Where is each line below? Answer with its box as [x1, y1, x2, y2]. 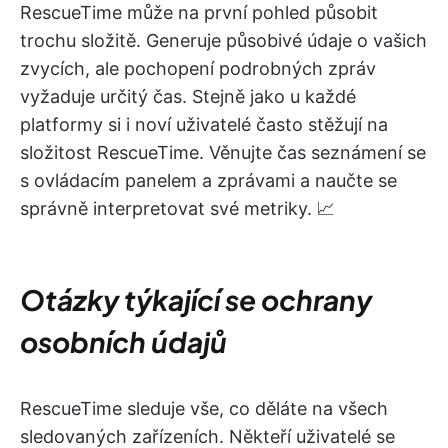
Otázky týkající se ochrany [20, 281, 372, 317]
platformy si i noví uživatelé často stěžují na [20, 113, 388, 135]
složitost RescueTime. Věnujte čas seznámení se [20, 141, 426, 163]
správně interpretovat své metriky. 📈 [20, 197, 335, 219]
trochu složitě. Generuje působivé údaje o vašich [20, 29, 427, 51]
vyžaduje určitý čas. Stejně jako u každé [20, 85, 356, 107]
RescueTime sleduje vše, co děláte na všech [20, 397, 388, 419]
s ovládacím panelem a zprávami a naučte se [20, 169, 397, 191]
